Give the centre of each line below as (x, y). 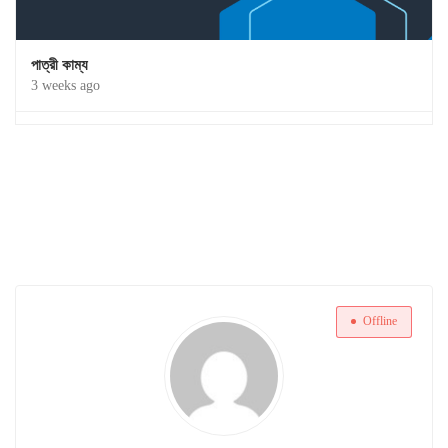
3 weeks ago (65, 86)
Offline (380, 321)
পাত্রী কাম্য (59, 65)
